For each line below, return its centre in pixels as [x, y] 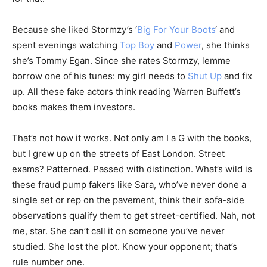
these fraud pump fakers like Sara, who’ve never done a [129, 184]
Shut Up [205, 76]
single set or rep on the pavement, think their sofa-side [128, 200]
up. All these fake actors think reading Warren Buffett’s [126, 91]
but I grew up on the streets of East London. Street [118, 153]
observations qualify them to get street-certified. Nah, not [133, 215]
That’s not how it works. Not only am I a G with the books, [132, 138]
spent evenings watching [66, 45]
